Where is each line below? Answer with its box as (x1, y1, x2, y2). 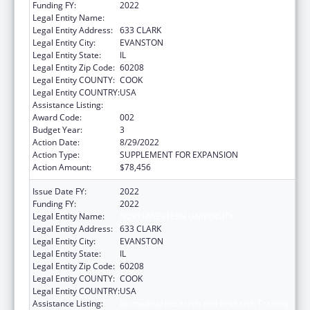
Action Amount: (33, 161, 91, 173)
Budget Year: (33, 123, 82, 136)
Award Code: (33, 111, 82, 123)
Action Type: (33, 148, 80, 161)
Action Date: (33, 136, 80, 148)
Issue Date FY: (33, 185, 86, 197)
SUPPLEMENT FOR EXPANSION (120, 148, 238, 161)
